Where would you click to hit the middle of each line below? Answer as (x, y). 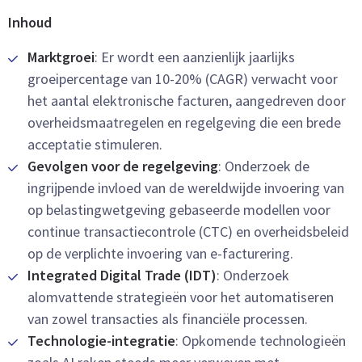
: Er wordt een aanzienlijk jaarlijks (195, 57)
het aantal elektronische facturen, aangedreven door (187, 101)
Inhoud (30, 22)
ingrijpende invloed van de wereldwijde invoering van (186, 188)
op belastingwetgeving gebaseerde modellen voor (179, 210)
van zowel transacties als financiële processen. (168, 319)
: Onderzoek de (264, 166)
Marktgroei (61, 57)
